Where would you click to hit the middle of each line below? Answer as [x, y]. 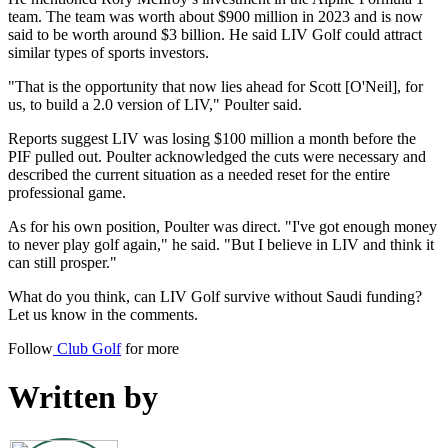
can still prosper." [62, 262]
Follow [30, 348]
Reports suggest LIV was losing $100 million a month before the [212, 138]
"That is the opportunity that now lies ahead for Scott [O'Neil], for [215, 86]
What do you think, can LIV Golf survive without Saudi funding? [215, 296]
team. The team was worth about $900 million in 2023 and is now [215, 16]
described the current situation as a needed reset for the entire [199, 174]
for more [150, 348]
